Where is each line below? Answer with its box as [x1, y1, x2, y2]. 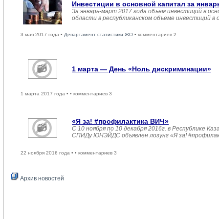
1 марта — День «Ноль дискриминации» [72, 65, 211, 73]
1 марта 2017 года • [21, 91, 70, 96]
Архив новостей [19, 175, 64, 182]
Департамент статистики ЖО [64, 32, 133, 37]
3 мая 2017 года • [21, 32, 64, 37]
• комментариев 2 [133, 32, 176, 37]
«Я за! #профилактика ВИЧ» [72, 117, 169, 125]
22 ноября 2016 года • [21, 150, 75, 155]
